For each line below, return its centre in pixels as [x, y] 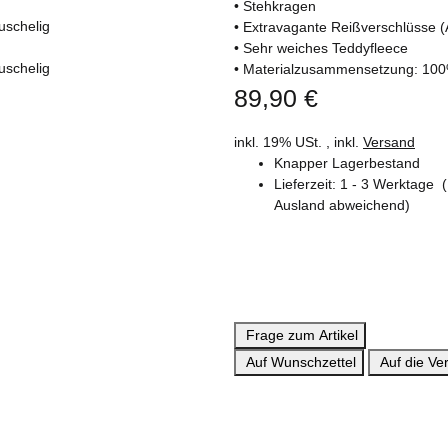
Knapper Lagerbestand [347, 163]
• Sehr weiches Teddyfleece [321, 47]
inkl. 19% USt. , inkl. [298, 142]
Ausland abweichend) [342, 205]
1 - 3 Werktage [391, 184]
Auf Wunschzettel [301, 361]
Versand [389, 142]
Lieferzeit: [307, 184]
